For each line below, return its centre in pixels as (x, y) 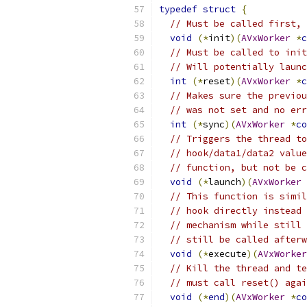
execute (228, 254)
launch (225, 182)
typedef (178, 9)
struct (219, 9)
